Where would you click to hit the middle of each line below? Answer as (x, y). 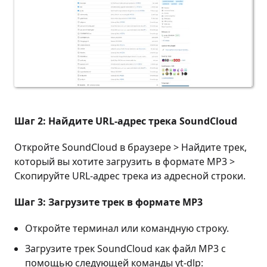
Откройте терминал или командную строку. (127, 229)
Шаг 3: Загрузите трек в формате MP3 (108, 202)
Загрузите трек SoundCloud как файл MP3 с (125, 249)
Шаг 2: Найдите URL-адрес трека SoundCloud (126, 121)
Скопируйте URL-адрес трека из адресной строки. (130, 176)
